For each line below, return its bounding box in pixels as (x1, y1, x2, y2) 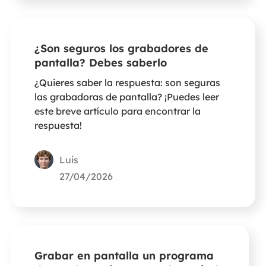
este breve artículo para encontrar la (34, 105, 201, 118)
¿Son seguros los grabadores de (34, 41, 208, 55)
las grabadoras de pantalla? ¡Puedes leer (34, 91, 219, 103)
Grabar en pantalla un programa (34, 249, 214, 263)
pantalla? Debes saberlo (34, 55, 167, 69)
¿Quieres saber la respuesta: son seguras (34, 77, 220, 89)
